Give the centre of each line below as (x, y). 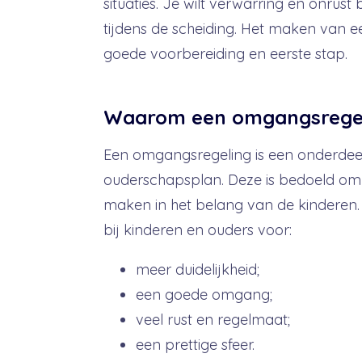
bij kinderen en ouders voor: (197, 230)
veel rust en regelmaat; (213, 320)
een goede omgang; (204, 295)
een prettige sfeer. (195, 345)
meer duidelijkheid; (197, 269)
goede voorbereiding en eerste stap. (225, 54)
